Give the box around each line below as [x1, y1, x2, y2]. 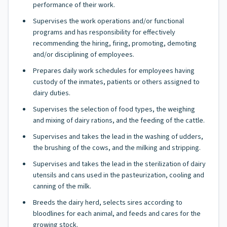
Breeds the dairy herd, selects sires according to [33, 198, 182, 208]
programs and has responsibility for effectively [33, 27, 175, 37]
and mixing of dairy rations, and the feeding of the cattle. [33, 116, 205, 126]
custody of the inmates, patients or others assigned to [33, 77, 200, 87]
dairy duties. [33, 88, 70, 98]
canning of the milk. [33, 181, 91, 192]
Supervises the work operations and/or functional [33, 16, 184, 26]
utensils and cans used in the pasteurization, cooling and [33, 170, 204, 180]
